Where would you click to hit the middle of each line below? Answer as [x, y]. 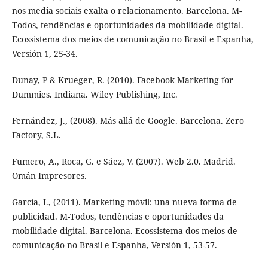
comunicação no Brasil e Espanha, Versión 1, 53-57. [114, 245]
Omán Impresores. [49, 176]
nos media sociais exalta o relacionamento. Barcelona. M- [127, 11]
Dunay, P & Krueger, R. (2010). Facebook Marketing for [122, 80]
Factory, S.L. [36, 135]
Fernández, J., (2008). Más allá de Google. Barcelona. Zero [128, 121]
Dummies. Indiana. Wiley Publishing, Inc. [95, 95]
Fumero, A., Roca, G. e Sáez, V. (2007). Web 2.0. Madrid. [124, 162]
